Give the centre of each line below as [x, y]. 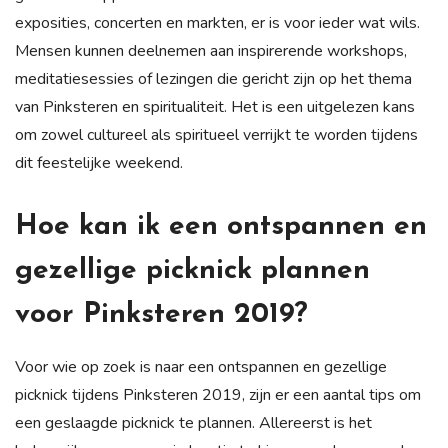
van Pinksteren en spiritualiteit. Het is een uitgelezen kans [215, 107]
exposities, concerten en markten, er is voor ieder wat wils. [217, 23]
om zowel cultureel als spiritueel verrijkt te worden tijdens [216, 135]
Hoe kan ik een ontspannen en [221, 227]
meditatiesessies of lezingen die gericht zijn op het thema [213, 79]
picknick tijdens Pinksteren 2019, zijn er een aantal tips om [218, 395]
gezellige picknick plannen [192, 271]
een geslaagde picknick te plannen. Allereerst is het [193, 423]
